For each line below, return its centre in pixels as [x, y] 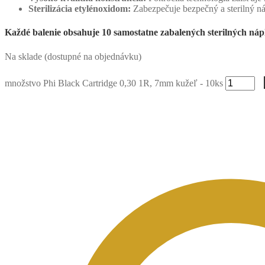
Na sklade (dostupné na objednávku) [73, 57]
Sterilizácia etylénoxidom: [80, 8]
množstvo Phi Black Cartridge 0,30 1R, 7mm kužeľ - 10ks [114, 83]
